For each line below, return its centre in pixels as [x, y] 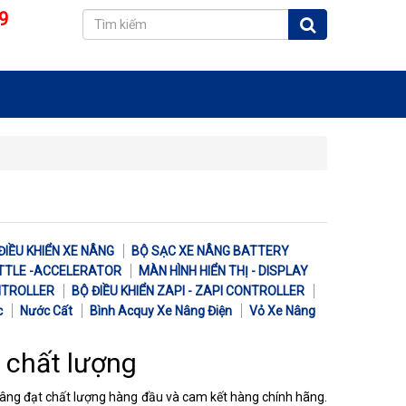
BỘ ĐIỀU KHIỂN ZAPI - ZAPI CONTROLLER [188, 291]
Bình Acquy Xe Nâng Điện [161, 311]
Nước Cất [46, 311]
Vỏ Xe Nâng [282, 311]
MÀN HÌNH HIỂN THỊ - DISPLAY [223, 271]
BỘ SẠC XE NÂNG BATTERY [210, 251]
